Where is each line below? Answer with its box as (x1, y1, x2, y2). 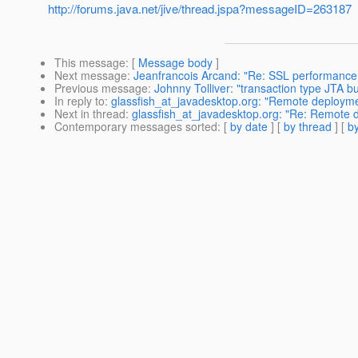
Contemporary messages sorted (54, 118, 217, 135)
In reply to (54, 93, 105, 109)
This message (54, 54, 125, 71)
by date (230, 118, 268, 135)
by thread (284, 118, 332, 135)
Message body (138, 54, 213, 71)
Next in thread (54, 105, 125, 122)
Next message (54, 67, 127, 84)
